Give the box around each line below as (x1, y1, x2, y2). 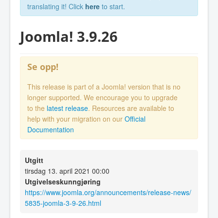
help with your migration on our (27, 114, 125, 124)
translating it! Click (27, 1, 85, 11)
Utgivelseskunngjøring (25, 177, 101, 187)
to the (27, 103, 47, 113)
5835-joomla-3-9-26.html (25, 198, 101, 208)
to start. (100, 1, 125, 11)
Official (125, 114, 145, 124)
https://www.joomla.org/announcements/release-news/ (25, 187, 191, 198)
